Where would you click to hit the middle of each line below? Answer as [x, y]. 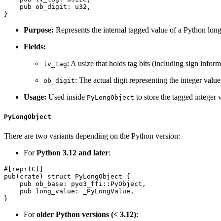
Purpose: [39, 30]
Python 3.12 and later [73, 152]
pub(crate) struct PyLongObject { [67, 176]
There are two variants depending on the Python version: [92, 136]
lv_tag [55, 64]
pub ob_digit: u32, [47, 6]
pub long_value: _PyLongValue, [69, 191]
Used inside [67, 97]
